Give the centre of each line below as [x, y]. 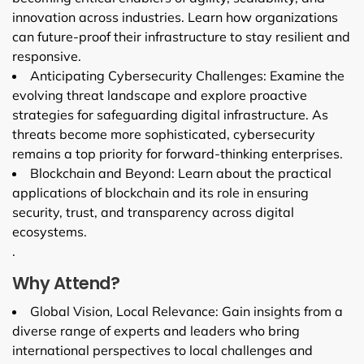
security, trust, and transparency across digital [153, 212]
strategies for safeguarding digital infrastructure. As [170, 114]
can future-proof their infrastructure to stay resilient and [181, 36]
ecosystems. [50, 231]
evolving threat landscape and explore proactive [160, 95]
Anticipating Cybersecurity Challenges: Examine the [187, 75]
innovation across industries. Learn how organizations [175, 17]
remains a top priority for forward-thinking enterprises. [178, 153]
